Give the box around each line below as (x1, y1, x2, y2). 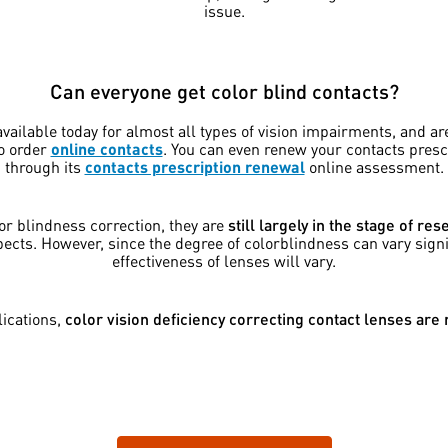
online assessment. (304, 156, 444, 178)
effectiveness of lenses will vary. (112, 250, 336, 272)
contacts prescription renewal (84, 156, 305, 178)
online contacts (50, 138, 163, 160)
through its (4, 156, 85, 178)
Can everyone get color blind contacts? (49, 78, 399, 105)
